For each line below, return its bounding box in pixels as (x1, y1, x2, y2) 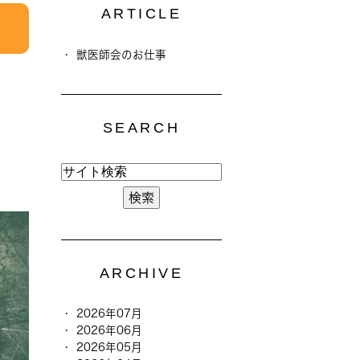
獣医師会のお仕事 (76, 48, 167, 60)
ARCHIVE (99, 264, 184, 281)
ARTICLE (100, 6, 182, 22)
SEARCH (102, 119, 181, 136)
